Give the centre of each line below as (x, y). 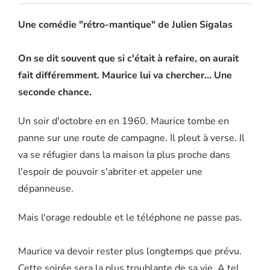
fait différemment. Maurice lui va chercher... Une (125, 75)
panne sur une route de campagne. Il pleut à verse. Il (131, 138)
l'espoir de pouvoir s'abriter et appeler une (110, 171)
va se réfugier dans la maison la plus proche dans (124, 155)
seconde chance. (55, 92)
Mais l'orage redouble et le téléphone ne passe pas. (131, 217)
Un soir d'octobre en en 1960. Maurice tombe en (124, 121)
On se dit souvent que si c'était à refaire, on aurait (128, 58)
